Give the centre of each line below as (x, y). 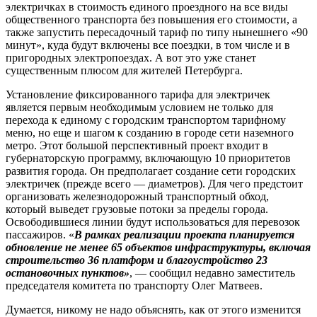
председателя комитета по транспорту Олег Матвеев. (134, 286)
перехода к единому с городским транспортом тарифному (146, 120)
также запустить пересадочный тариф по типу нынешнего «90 (157, 33)
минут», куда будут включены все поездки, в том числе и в (148, 45)
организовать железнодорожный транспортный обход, (137, 197)
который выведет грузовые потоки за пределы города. (137, 209)
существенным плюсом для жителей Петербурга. (124, 71)
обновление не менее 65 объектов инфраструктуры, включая (158, 248)
